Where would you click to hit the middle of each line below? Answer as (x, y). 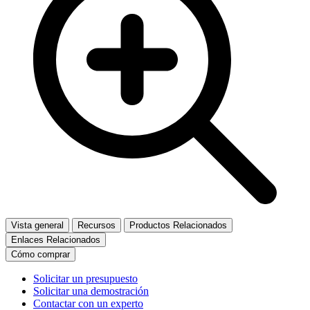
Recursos (97, 225)
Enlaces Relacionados (56, 239)
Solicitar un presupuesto (85, 278)
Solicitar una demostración (91, 291)
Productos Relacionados (178, 225)
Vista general (37, 225)
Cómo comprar (40, 254)
